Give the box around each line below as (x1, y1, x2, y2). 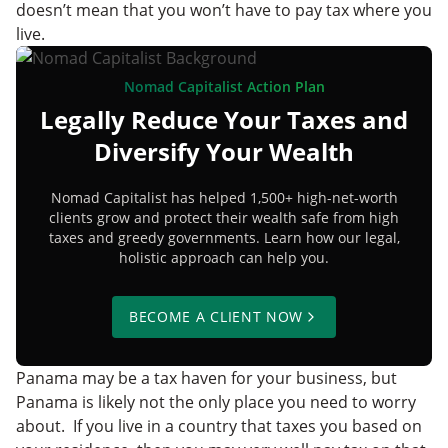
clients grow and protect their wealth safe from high (49, 207, 399, 227)
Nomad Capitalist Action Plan (123, 76, 325, 96)
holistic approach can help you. (119, 247, 329, 267)
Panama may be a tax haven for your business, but (16, 366, 397, 389)
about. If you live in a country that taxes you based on (16, 414, 422, 437)
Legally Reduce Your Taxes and (40, 102, 408, 136)
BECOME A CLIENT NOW (128, 306, 304, 326)
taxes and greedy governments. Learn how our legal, (48, 227, 400, 247)
